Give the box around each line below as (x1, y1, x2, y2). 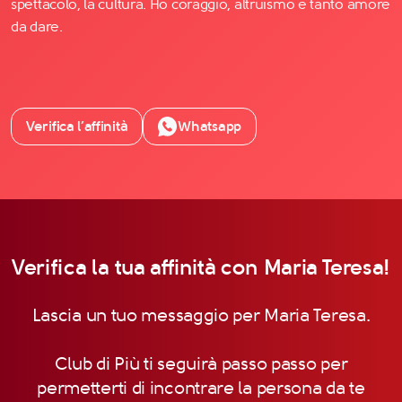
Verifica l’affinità (26, 117, 128, 135)
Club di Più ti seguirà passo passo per (54, 353, 348, 374)
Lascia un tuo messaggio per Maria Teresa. (31, 304, 371, 326)
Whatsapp (178, 117, 241, 135)
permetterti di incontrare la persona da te (37, 377, 365, 398)
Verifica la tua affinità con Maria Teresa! (12, 254, 390, 280)
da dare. (11, 17, 63, 35)
